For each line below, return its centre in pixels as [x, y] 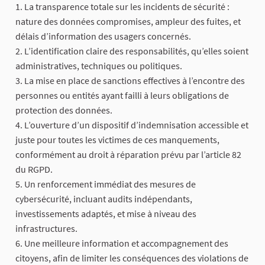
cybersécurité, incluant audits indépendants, [104, 199]
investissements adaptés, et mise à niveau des [106, 214]
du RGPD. [34, 169]
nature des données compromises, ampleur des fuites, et [128, 22]
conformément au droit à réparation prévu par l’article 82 [128, 155]
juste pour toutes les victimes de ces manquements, [117, 140]
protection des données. [64, 110]
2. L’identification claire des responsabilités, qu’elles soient [132, 51]
